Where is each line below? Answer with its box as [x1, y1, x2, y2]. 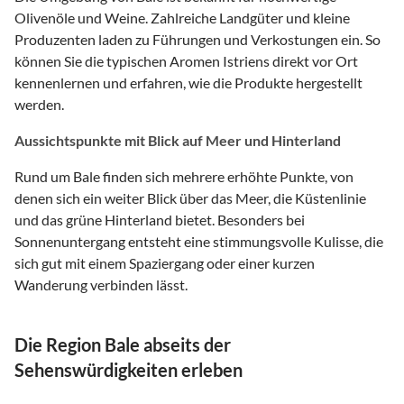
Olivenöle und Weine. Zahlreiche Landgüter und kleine [14, 8, 350, 26]
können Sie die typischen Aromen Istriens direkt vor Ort [14, 51, 358, 69]
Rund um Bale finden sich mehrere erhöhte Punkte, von [14, 167, 353, 185]
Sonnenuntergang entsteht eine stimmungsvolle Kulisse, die [14, 232, 383, 250]
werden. [14, 95, 64, 113]
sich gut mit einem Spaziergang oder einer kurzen [14, 253, 315, 271]
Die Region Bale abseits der [14, 333, 231, 355]
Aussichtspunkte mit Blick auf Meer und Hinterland [14, 131, 341, 149]
